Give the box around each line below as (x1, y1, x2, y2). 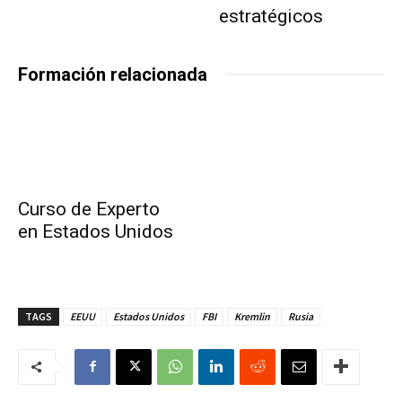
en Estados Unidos (18, 220, 173, 242)
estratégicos (219, 4, 323, 27)
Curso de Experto (18, 197, 160, 220)
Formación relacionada (18, 63, 207, 85)
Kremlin (234, 309, 270, 323)
